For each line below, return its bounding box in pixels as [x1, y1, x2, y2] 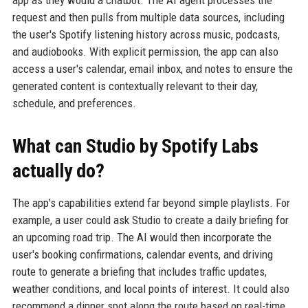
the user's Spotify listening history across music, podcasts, [12, 27, 280, 41]
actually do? [12, 159, 104, 182]
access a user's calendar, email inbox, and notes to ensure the [12, 61, 293, 76]
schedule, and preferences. [12, 96, 136, 110]
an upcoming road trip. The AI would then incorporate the [12, 230, 272, 244]
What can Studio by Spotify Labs [12, 134, 258, 157]
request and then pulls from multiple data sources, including [12, 10, 285, 24]
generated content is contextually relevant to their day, [12, 78, 258, 93]
